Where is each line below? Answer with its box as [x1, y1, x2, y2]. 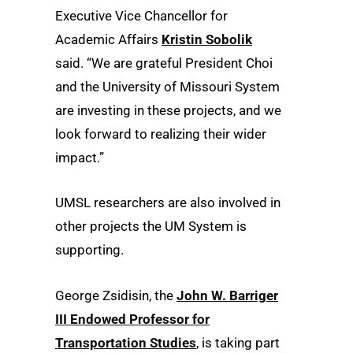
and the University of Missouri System [55, 79, 280, 95]
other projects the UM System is [55, 218, 247, 235]
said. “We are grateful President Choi [55, 55, 273, 72]
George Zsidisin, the [55, 287, 176, 303]
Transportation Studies [55, 334, 196, 351]
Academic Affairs [55, 32, 162, 48]
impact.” [55, 150, 104, 166]
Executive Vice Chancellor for [55, 8, 228, 24]
